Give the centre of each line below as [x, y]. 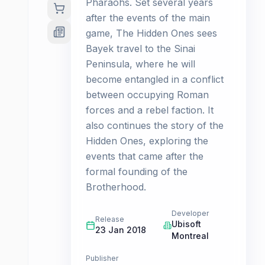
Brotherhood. [116, 187]
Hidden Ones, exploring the [147, 141]
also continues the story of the [155, 125]
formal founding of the [137, 172]
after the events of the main [148, 18]
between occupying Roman [147, 95]
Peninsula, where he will [140, 64]
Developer [190, 213]
